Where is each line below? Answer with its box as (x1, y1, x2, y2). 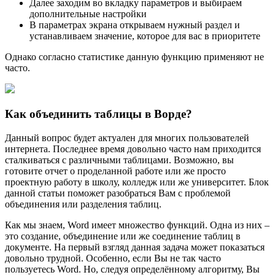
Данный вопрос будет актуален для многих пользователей (5, 132, 249, 143)
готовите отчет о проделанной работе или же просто (5, 165, 226, 176)
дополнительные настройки (29, 9, 147, 20)
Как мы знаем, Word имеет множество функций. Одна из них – (5, 219, 269, 230)
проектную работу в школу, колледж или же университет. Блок (5, 176, 269, 187)
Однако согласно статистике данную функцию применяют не (5, 52, 264, 63)
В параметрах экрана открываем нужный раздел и (29, 20, 240, 31)
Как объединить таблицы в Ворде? (5, 107, 192, 120)
